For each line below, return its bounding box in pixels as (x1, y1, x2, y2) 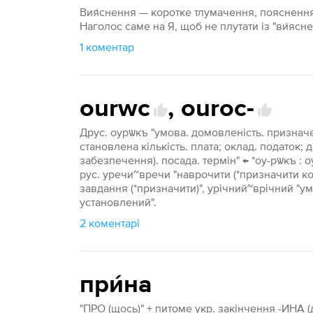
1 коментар (80, 41, 135, 53)
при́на (80, 272, 153, 298)
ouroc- (181, 96, 255, 122)
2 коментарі (80, 217, 140, 229)
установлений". (80, 196, 157, 208)
